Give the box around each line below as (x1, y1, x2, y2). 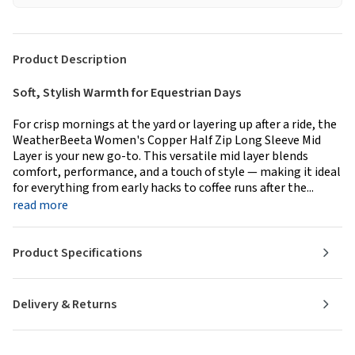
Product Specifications (13, 243, 142, 261)
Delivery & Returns (13, 295, 116, 313)
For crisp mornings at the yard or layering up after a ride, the (13, 115, 337, 133)
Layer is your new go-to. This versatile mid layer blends (13, 147, 308, 165)
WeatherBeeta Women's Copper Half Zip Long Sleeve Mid (13, 131, 321, 149)
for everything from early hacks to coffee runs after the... (13, 178, 314, 197)
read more (13, 196, 68, 214)
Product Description (13, 50, 127, 68)
